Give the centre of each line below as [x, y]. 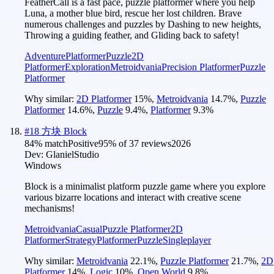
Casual [89, 229]
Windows [43, 165]
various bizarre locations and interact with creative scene [133, 197]
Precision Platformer [201, 67]
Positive [83, 143]
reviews [155, 143]
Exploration [87, 67]
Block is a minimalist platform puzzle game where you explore [145, 186]
